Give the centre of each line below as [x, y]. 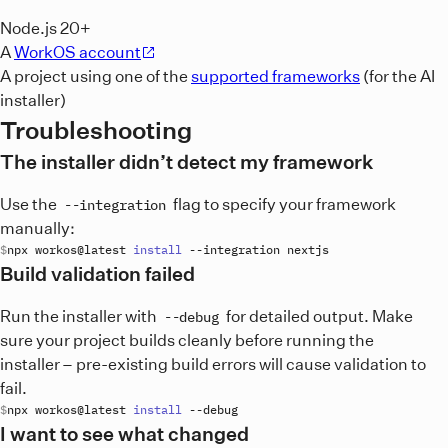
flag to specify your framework [282, 203]
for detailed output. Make [317, 315]
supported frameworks [275, 75]
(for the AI [397, 75]
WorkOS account [77, 51]
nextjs [308, 249]
